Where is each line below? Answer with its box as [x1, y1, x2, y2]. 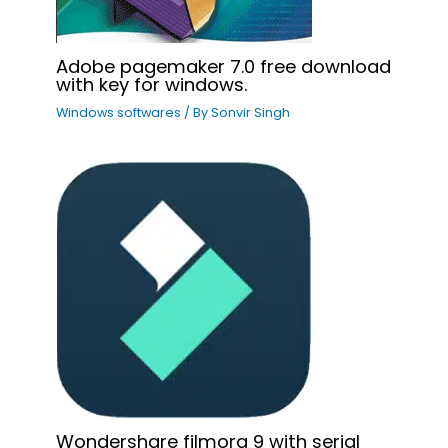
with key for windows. [56, 71, 248, 97]
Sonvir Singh [211, 103, 291, 121]
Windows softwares [56, 103, 182, 121]
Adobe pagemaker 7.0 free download [56, 53, 392, 79]
